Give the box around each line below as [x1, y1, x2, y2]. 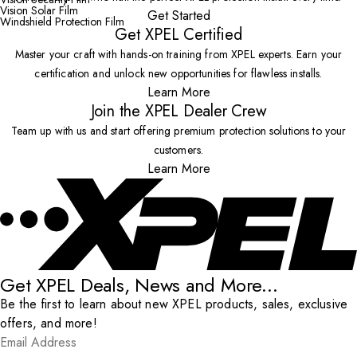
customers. [153, 142, 204, 158]
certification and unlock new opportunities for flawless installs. [34, 65, 323, 81]
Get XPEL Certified [115, 23, 242, 46]
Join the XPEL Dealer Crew [90, 100, 267, 123]
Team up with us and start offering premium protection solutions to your [10, 123, 347, 139]
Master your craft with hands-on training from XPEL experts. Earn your [14, 46, 343, 62]
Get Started [147, 6, 210, 25]
